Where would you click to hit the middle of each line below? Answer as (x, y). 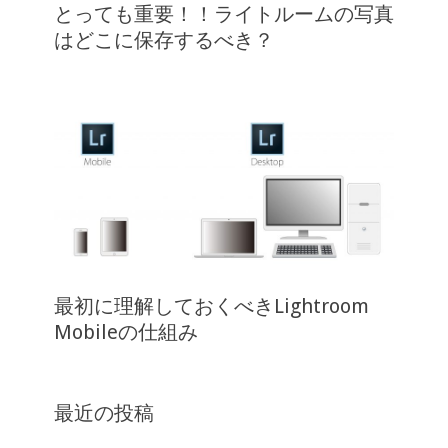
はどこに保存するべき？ (164, 39)
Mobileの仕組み (126, 332)
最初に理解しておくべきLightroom (211, 306)
